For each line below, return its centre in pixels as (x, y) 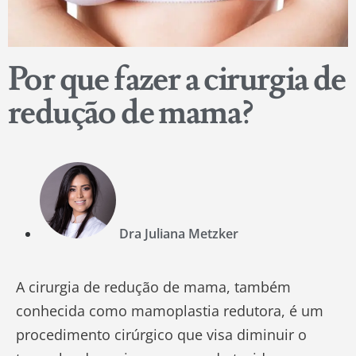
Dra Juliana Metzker (179, 234)
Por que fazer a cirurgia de (177, 80)
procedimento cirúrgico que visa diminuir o (161, 335)
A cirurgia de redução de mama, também (153, 287)
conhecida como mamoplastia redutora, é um (170, 311)
